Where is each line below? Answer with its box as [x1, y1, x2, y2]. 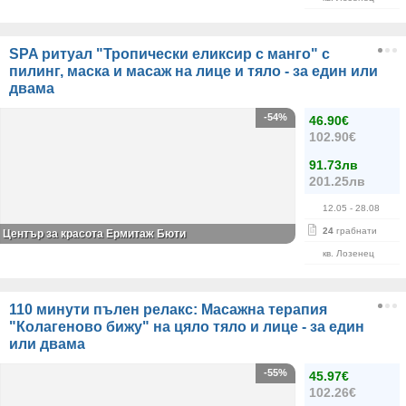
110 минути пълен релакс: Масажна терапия [9, 302, 327, 317]
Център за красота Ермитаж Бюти [3, 227, 186, 240]
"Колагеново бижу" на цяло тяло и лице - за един [9, 319, 364, 334]
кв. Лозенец [323, 248, 374, 258]
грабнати [333, 226, 377, 236]
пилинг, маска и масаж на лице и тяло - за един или [9, 63, 378, 79]
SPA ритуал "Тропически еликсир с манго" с [9, 46, 330, 62]
